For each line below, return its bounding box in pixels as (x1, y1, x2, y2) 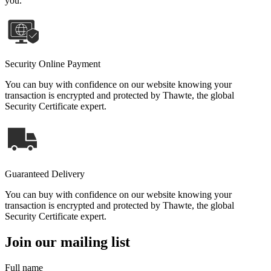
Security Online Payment (5, 58, 100, 69)
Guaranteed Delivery (5, 168, 85, 179)
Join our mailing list (5, 233, 130, 250)
